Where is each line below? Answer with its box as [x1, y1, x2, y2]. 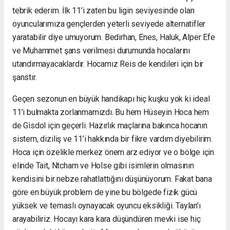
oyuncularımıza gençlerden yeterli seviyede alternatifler [12, 18, 206, 29]
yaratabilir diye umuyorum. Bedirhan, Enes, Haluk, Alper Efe [12, 32, 215, 42]
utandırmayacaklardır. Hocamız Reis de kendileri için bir [12, 59, 204, 69]
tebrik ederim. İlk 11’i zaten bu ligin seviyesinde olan [12, 5, 195, 15]
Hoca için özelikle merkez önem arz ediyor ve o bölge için [12, 147, 215, 157]
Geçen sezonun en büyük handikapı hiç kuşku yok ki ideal [12, 93, 210, 104]
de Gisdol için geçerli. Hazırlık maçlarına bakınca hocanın [12, 120, 207, 130]
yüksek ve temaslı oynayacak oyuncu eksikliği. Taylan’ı [12, 200, 201, 210]
